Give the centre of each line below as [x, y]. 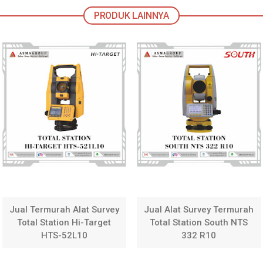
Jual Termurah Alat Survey [64, 210]
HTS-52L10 [64, 236]
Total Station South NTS [199, 223]
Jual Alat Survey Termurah [199, 210]
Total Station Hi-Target [64, 223]
